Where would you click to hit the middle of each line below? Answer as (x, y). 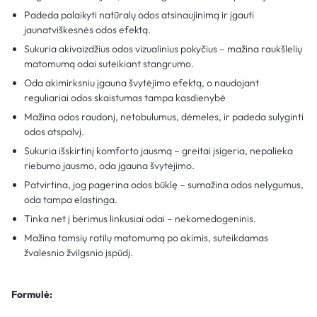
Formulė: (32, 294)
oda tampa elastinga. (71, 199)
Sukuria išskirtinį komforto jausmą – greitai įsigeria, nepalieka (159, 150)
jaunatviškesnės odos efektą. (88, 29)
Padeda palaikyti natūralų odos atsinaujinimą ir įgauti (139, 15)
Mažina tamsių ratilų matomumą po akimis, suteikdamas (146, 237)
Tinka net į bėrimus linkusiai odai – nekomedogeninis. (140, 218)
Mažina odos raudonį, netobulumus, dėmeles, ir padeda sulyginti (164, 116)
